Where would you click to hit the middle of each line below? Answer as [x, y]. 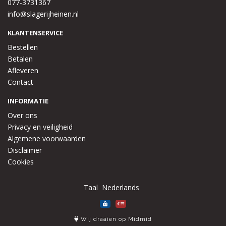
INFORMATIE [28, 101]
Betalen [20, 59]
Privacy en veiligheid [40, 127]
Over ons [22, 115]
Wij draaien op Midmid [115, 219]
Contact [20, 82]
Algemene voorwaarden [47, 138]
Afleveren [23, 70]
